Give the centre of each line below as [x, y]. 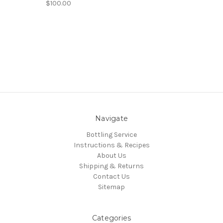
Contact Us [111, 176]
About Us [111, 155]
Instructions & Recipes [111, 145]
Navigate [111, 118]
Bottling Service [111, 134]
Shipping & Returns [111, 166]
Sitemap [111, 187]
